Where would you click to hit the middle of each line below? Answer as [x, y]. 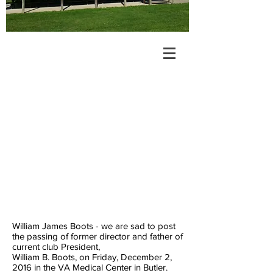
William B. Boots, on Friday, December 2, [92, 257]
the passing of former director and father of [97, 236]
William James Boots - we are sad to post [94, 226]
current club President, [57, 246]
